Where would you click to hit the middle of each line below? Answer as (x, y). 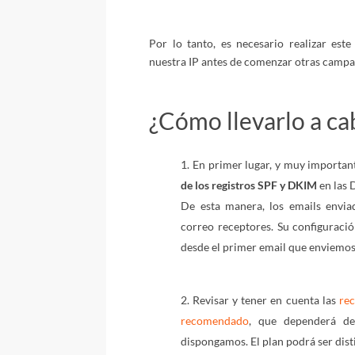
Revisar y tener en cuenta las (266, 300)
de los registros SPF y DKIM (249, 185)
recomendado (215, 320)
